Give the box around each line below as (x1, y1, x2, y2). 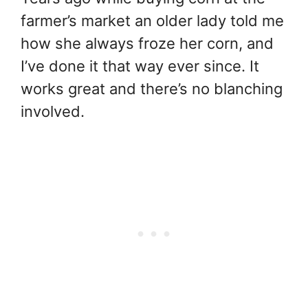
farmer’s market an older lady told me (21, 11, 284, 30)
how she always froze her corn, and (21, 34, 274, 52)
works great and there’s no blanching (21, 79, 283, 98)
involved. (21, 102, 85, 120)
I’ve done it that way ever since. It (21, 56, 259, 75)
